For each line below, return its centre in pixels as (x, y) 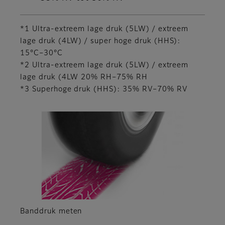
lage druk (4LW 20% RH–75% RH (84, 77)
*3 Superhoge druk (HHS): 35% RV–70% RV (104, 89)
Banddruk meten (51, 212)
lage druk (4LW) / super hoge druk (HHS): (100, 41)
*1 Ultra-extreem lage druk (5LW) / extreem (104, 29)
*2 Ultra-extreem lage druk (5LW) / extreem (104, 65)
